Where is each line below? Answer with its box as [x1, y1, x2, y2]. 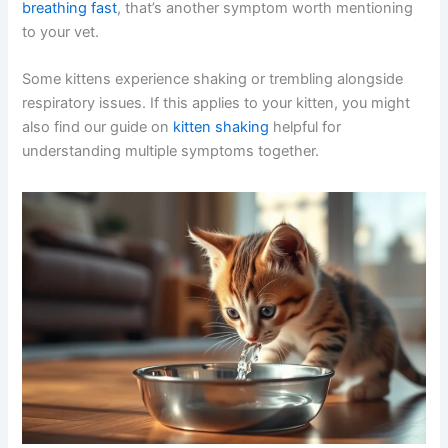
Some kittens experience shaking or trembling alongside [22, 70, 404, 88]
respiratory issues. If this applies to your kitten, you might [22, 94, 411, 112]
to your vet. [22, 22, 100, 41]
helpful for [269, 118, 342, 136]
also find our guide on [22, 118, 174, 136]
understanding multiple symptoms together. [22, 142, 320, 160]
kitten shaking [173, 118, 270, 136]
